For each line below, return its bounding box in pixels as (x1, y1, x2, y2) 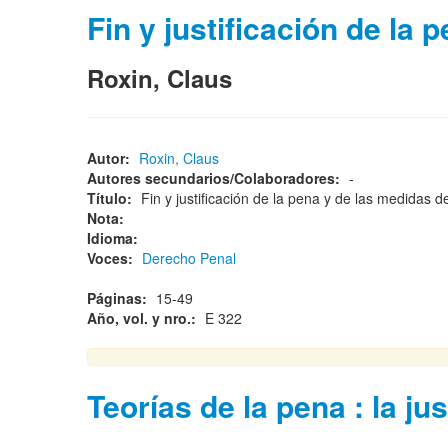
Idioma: (87, 228, 142, 248)
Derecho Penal (142, 248, 236, 268)
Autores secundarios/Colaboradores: (87, 168, 344, 188)
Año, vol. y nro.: (87, 308, 200, 328)
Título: (87, 188, 136, 208)
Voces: (87, 248, 137, 268)
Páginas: (87, 288, 151, 308)
